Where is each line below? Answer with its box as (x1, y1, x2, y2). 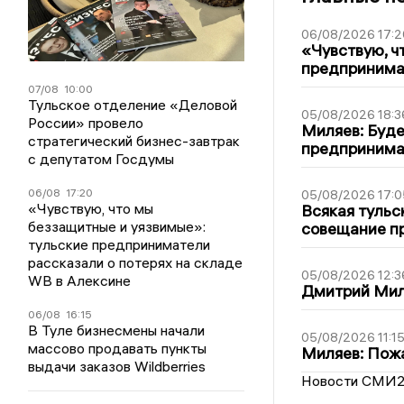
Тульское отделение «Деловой (28, 96, 238, 115)
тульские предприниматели (28, 235, 211, 254)
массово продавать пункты (28, 339, 207, 358)
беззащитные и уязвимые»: (28, 217, 207, 236)
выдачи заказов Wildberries (28, 357, 207, 376)
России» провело (28, 114, 144, 133)
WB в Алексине (28, 271, 132, 290)
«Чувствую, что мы (28, 199, 154, 218)
